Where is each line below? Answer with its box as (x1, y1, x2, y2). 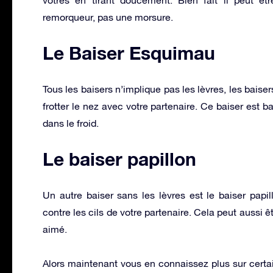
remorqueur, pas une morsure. (43, 11, 173, 23)
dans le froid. (43, 117, 99, 129)
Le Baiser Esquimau (43, 41, 215, 64)
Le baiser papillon (43, 147, 196, 170)
